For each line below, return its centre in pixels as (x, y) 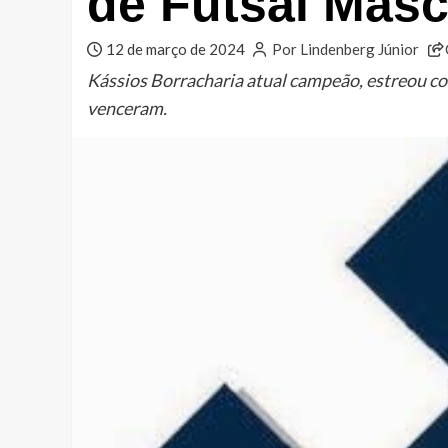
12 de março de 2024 (175, 49)
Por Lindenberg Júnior (345, 49)
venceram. (127, 108)
